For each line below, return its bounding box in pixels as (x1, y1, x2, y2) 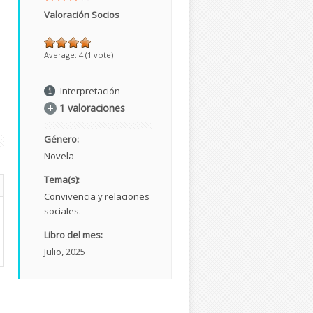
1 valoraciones (59, 101, 125, 115)
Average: (44, 49, 79, 60)
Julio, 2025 (44, 245, 85, 258)
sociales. (44, 204, 81, 217)
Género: (44, 132, 81, 145)
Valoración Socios (44, 8, 119, 21)
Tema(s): (44, 173, 82, 186)
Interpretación (60, 84, 120, 97)
